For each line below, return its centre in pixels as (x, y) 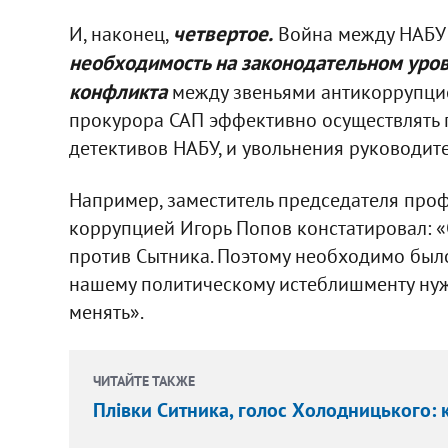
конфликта (117, 91)
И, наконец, (120, 33)
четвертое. (222, 33)
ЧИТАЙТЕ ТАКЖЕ (143, 380)
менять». (106, 311)
